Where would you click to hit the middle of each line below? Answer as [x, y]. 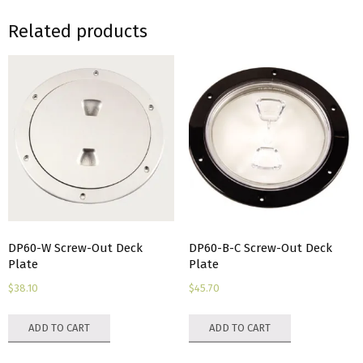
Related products [78, 31]
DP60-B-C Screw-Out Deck [260, 248]
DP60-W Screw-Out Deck [75, 248]
